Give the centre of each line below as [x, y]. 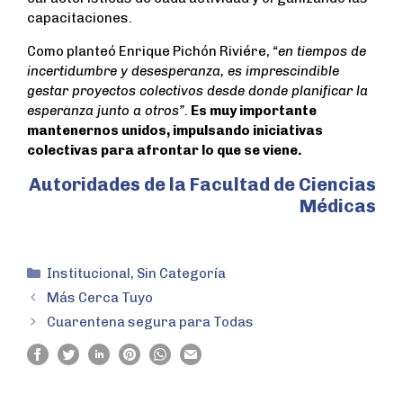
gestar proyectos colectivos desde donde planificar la [197, 91]
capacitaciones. [80, 18]
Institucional [89, 274]
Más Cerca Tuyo [100, 298]
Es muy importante [254, 111]
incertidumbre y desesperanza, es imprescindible [183, 72]
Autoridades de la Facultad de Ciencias [202, 185]
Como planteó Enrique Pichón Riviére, [150, 52]
